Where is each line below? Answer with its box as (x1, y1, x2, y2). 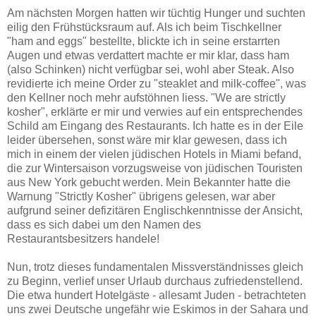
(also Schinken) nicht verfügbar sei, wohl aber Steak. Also (7, 63, 294, 75)
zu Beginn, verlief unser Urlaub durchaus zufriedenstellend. (7, 274, 303, 287)
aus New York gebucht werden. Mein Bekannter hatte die (7, 176, 291, 188)
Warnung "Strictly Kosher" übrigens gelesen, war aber (7, 190, 275, 202)
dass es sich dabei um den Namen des (7, 218, 201, 231)
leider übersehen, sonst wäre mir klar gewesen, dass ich (7, 133, 287, 146)
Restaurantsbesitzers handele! (7, 232, 159, 245)
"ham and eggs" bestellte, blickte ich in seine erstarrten (7, 35, 280, 47)
